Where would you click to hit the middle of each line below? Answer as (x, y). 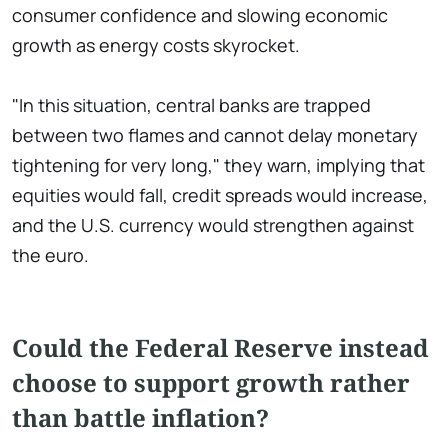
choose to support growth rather (211, 383)
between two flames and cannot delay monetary (215, 135)
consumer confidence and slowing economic (200, 15)
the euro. (50, 255)
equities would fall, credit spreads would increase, (220, 195)
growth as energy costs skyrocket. (156, 45)
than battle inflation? (140, 418)
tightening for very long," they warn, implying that (218, 165)
